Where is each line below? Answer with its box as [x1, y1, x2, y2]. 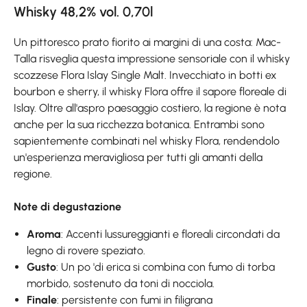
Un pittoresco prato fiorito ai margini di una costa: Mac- [14, 35, 281, 49]
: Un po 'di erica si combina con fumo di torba [56, 260, 275, 273]
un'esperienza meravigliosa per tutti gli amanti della [14, 150, 262, 164]
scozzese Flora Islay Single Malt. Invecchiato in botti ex [14, 68, 277, 82]
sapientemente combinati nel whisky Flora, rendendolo [14, 134, 280, 147]
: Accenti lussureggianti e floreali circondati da [61, 227, 280, 241]
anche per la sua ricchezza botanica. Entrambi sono [14, 117, 265, 131]
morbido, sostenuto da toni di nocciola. [27, 276, 215, 290]
